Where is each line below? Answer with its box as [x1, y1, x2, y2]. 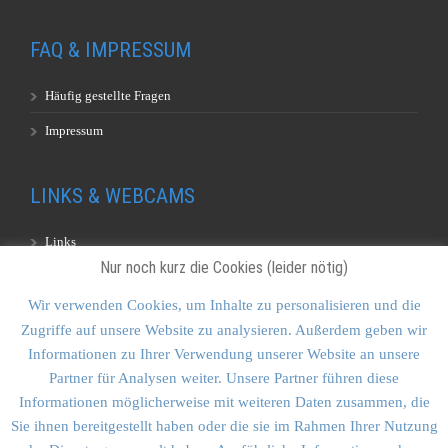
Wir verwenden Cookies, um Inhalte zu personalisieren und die [27, 297, 421, 314]
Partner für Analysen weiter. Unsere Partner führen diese [49, 369, 399, 386]
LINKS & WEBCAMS [30, 184, 195, 209]
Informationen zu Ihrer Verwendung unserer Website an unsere [28, 345, 420, 362]
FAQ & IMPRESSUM [30, 38, 191, 63]
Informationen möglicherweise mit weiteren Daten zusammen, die [18, 393, 430, 410]
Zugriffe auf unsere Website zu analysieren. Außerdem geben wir [21, 321, 427, 338]
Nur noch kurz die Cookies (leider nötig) [100, 258, 348, 278]
